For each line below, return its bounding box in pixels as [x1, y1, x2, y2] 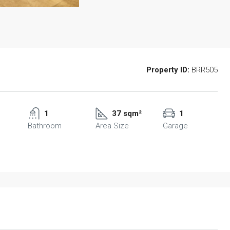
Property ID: [146, 65, 189, 74]
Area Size [95, 121, 129, 130]
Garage [162, 121, 188, 130]
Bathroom [28, 121, 62, 130]
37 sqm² [111, 108, 142, 118]
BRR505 [189, 65, 218, 74]
